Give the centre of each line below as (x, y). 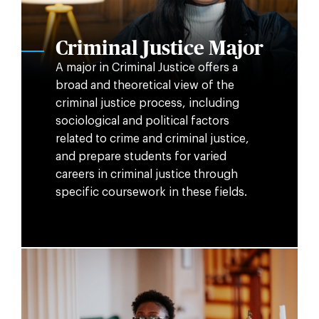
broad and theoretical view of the (145, 86)
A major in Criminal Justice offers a (146, 68)
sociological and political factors (142, 121)
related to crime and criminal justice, (152, 139)
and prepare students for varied (141, 157)
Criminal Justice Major (159, 49)
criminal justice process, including (147, 104)
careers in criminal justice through (146, 175)
